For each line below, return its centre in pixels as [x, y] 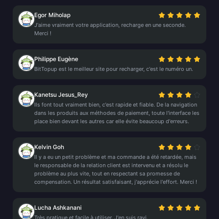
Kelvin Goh [49, 147]
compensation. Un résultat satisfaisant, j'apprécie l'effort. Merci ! [116, 182]
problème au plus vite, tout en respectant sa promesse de [107, 174]
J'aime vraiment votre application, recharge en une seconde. [110, 25]
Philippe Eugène [56, 59]
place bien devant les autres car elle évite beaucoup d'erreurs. [112, 121]
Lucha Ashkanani [58, 208]
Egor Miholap [52, 15]
